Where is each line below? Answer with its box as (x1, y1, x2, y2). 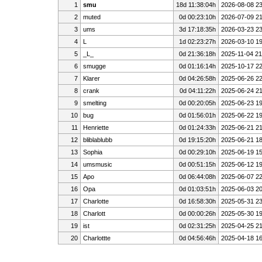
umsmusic (82, 161, 112, 168)
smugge (82, 63, 106, 70)
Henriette (82, 124, 109, 132)
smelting (82, 99, 106, 107)
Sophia (82, 149, 102, 156)
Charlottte (82, 235, 111, 242)
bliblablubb (82, 136, 112, 144)
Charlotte (82, 198, 109, 205)
